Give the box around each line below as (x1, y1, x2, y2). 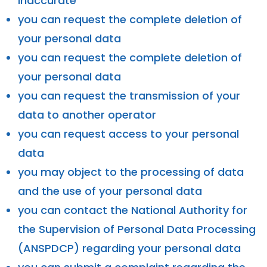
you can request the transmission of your (18, 88, 240, 103)
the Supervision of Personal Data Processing (18, 221, 256, 237)
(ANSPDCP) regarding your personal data (18, 240, 241, 256)
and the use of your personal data (18, 183, 202, 198)
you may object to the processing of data (18, 164, 244, 179)
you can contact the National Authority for (18, 202, 247, 218)
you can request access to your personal (18, 126, 239, 141)
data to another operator (18, 107, 156, 122)
